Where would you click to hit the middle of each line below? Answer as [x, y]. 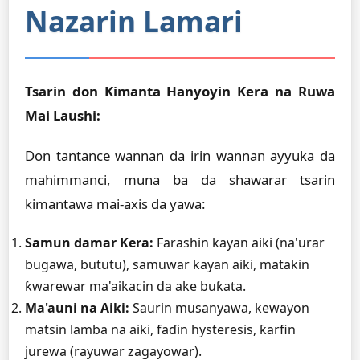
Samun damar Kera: [89, 243]
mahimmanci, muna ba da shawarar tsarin [180, 180]
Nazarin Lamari [134, 21]
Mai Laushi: [63, 115]
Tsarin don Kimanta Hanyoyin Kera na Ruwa [180, 91]
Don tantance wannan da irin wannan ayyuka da [180, 155]
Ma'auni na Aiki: [77, 308]
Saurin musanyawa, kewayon [219, 308]
